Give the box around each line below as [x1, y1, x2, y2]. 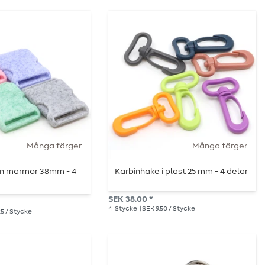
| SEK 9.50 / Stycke [138, 205, 195, 212]
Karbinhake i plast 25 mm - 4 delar [115, 167, 248, 176]
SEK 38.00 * [108, 195, 153, 203]
